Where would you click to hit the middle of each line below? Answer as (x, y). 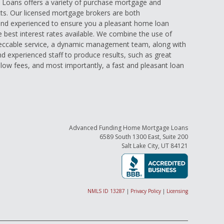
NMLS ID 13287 (106, 191)
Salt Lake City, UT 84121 (154, 146)
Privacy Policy (145, 191)
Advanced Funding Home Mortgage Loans (128, 128)
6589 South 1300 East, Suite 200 (143, 137)
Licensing (177, 191)
